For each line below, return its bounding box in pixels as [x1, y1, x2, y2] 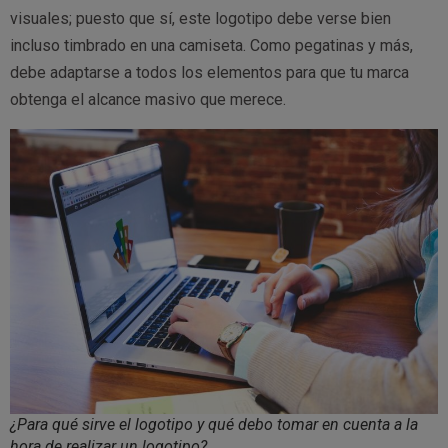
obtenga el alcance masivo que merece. [10, 90, 286, 110]
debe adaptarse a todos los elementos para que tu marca [10, 63, 409, 83]
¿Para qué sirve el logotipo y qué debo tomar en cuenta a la [10, 415, 418, 435]
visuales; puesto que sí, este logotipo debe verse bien [10, 9, 391, 29]
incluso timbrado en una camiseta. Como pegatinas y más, [10, 36, 413, 56]
